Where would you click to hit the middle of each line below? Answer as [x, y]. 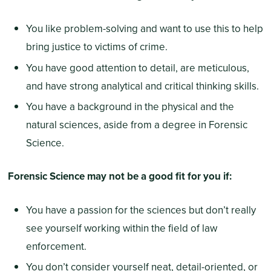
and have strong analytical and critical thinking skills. [142, 86]
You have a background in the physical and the [130, 106]
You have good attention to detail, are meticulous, [137, 68]
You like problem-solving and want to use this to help [144, 29]
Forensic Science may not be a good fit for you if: [119, 177]
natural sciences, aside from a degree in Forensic [136, 125]
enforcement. [56, 246]
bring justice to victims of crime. [96, 47]
